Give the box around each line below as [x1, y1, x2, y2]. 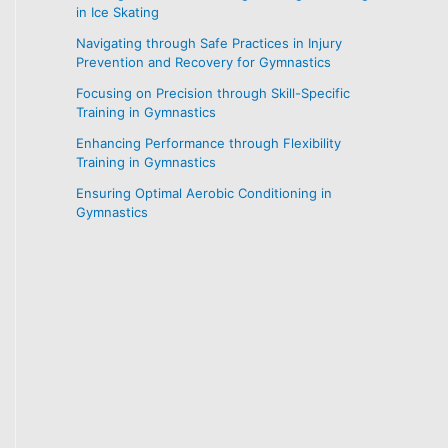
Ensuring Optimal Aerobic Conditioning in [76, 184, 332, 201]
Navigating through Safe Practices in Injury [76, 34, 342, 51]
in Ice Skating [76, 3, 159, 20]
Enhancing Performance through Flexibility [76, 134, 341, 151]
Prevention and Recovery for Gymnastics [76, 53, 331, 70]
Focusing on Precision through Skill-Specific [76, 84, 350, 101]
